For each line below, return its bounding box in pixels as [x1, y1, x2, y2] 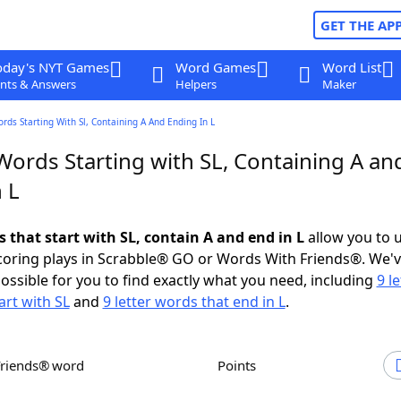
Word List [321, 58, 381, 76]
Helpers [175, 76, 217, 92]
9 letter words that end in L [102, 292, 286, 311]
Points [226, 356, 256, 374]
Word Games [175, 58, 256, 76]
